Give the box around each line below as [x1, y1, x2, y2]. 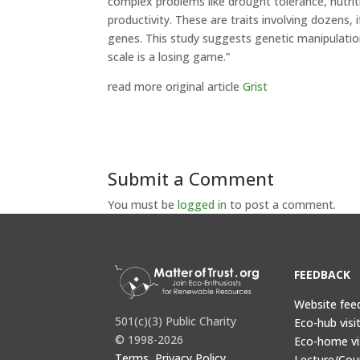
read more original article [108, 79, 243, 94]
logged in [178, 197, 227, 212]
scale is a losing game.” [108, 49, 231, 64]
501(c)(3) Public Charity [115, 313, 237, 329]
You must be [108, 197, 178, 212]
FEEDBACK [293, 267, 350, 282]
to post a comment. [227, 197, 337, 212]
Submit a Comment [108, 166, 275, 190]
